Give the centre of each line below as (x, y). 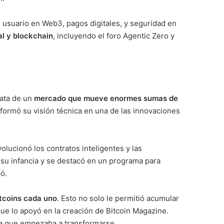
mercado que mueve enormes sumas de (106, 98)
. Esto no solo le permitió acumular (118, 198)
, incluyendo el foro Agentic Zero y (114, 35)
